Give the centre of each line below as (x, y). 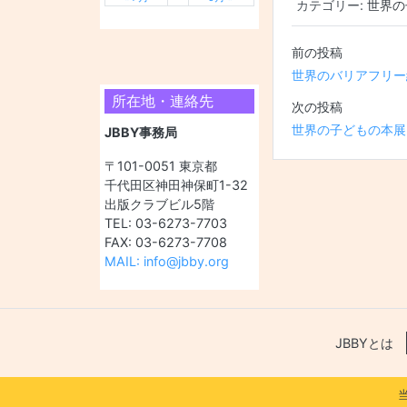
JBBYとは (364, 342)
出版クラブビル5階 (159, 203)
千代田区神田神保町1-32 (176, 184)
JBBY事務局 (140, 132)
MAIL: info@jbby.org (166, 261)
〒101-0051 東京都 (160, 165)
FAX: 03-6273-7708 (165, 242)
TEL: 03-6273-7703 (165, 223)
